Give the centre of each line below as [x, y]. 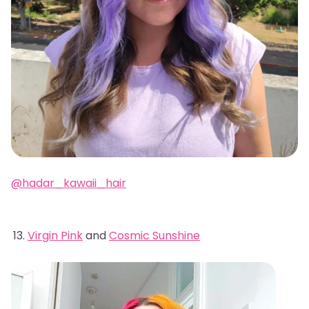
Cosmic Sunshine [154, 236]
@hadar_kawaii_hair [69, 183]
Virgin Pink [55, 236]
